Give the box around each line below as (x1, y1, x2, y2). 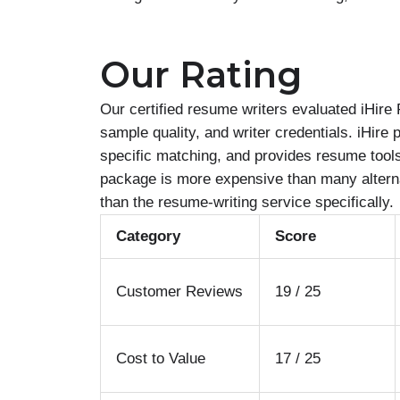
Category (116, 228, 180, 245)
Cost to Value (116, 350, 205, 367)
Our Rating (100, 53, 302, 96)
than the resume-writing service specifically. (100, 194, 394, 211)
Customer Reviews (116, 283, 243, 300)
